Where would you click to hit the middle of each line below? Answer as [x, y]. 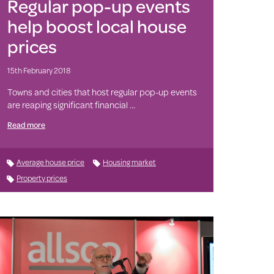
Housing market [129, 162]
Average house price [50, 162]
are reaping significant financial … [71, 105]
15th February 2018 [39, 71]
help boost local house [97, 26]
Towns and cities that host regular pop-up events [102, 92]
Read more [26, 125]
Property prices [42, 178]
